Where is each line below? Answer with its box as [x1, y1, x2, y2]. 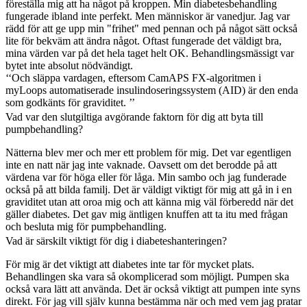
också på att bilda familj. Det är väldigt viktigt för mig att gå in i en [5, 183, 292, 195]
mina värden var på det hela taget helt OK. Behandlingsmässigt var [5, 47, 294, 59]
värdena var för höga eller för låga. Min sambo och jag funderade [5, 171, 286, 183]
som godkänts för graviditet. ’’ [5, 96, 135, 108]
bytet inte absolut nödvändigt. [5, 59, 133, 71]
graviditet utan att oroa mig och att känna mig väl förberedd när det [5, 195, 293, 208]
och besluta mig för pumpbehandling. [5, 220, 167, 232]
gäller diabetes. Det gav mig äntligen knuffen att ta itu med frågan [5, 208, 288, 220]
